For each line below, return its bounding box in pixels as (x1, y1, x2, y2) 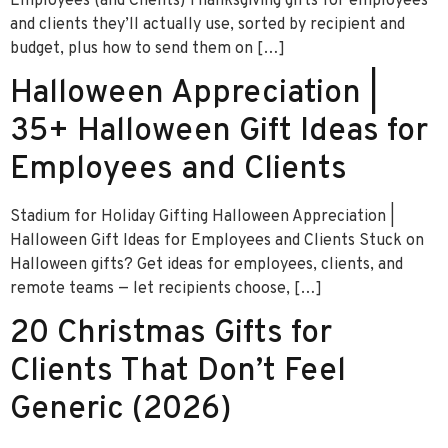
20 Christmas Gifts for (10, 314, 332, 355)
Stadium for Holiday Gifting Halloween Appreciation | (10, 206, 395, 227)
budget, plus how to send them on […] (10, 38, 285, 59)
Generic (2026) (10, 390, 232, 431)
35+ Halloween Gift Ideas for (10, 111, 428, 152)
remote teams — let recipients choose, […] (10, 278, 322, 299)
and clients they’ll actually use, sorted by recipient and (10, 14, 405, 35)
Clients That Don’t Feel (10, 352, 346, 393)
